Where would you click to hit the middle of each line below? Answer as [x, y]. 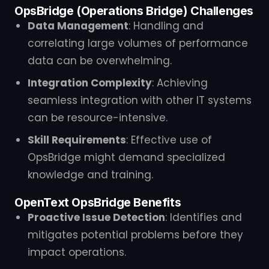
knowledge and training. [90, 175]
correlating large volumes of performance [138, 43]
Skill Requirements [77, 140]
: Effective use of [169, 140]
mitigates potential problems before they [135, 235]
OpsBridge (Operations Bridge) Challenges [134, 11]
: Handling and [166, 26]
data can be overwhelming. [100, 61]
